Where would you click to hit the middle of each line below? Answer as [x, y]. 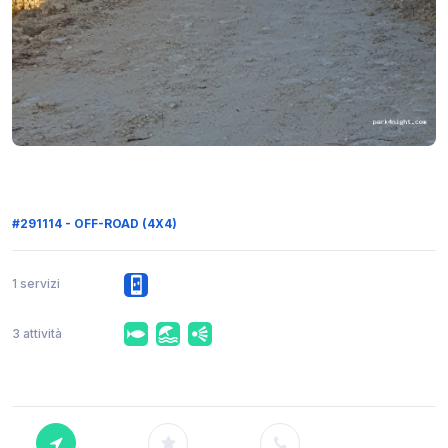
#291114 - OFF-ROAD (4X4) [94, 223]
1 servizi [36, 284]
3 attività [37, 333]
